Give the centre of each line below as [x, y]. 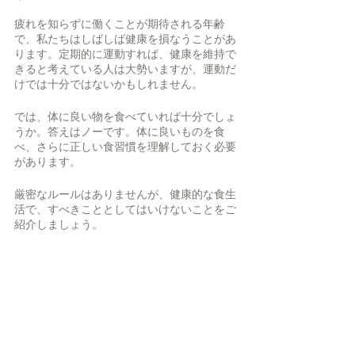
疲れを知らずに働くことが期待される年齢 [120, 24]
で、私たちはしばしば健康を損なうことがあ [125, 39]
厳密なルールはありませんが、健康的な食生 [125, 194]
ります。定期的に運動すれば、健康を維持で [125, 54]
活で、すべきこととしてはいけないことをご [125, 209]
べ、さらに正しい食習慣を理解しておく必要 [125, 147]
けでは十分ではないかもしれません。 [110, 84]
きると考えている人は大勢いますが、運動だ [125, 69]
